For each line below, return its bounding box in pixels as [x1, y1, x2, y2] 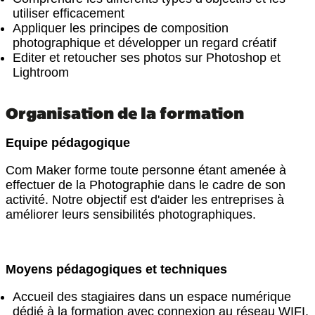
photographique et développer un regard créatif [13, 36, 276, 50]
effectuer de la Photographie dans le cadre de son [6, 178, 285, 192]
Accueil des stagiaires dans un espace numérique [13, 290, 291, 304]
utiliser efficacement [13, 6, 124, 20]
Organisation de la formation [6, 107, 244, 123]
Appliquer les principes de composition [13, 21, 229, 35]
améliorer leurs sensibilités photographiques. [6, 207, 256, 221]
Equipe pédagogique [6, 136, 130, 150]
